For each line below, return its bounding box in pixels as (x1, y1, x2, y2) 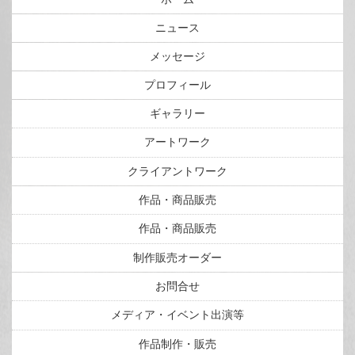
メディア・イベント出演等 (111, 308, 244, 322)
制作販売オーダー (133, 251, 222, 265)
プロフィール (144, 78, 211, 92)
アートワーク (144, 136, 211, 149)
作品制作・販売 (139, 338, 216, 351)
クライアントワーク (128, 165, 227, 178)
